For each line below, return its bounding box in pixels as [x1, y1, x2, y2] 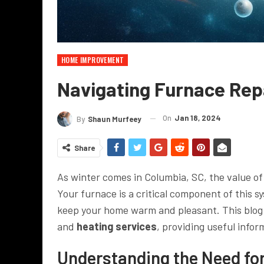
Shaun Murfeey [88, 114, 141, 124]
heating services [77, 219, 157, 233]
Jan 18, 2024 [174, 113, 221, 123]
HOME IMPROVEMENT [61, 55, 124, 65]
